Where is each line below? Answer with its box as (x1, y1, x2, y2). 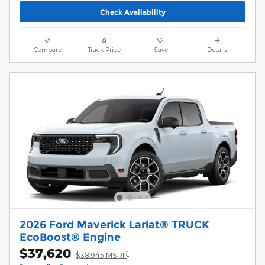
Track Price (88, 46, 121, 54)
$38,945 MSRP (76, 251, 127, 260)
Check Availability (99, 7, 166, 17)
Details (207, 46, 228, 54)
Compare (34, 46, 62, 54)
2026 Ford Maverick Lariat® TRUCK (20, 218, 209, 231)
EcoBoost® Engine (20, 231, 121, 244)
